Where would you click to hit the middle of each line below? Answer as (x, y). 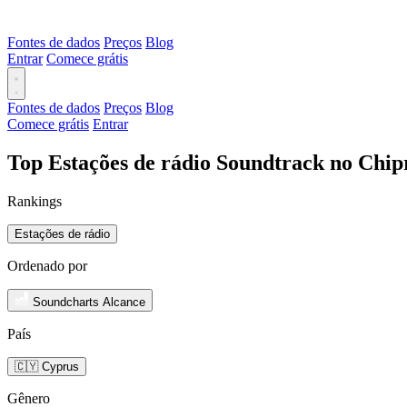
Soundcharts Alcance (89, 302)
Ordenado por (47, 265)
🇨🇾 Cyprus (47, 366)
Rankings (35, 201)
